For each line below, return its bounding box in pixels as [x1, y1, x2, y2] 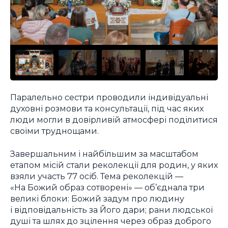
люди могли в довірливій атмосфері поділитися [10, 115, 218, 125]
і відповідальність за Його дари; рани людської [10, 204, 213, 215]
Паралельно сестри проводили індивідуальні [10, 92, 208, 103]
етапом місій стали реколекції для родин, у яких [10, 159, 218, 170]
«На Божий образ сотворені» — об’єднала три [10, 182, 205, 192]
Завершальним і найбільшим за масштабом [10, 148, 198, 159]
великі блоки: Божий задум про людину [10, 193, 184, 204]
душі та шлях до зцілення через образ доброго [10, 215, 211, 226]
